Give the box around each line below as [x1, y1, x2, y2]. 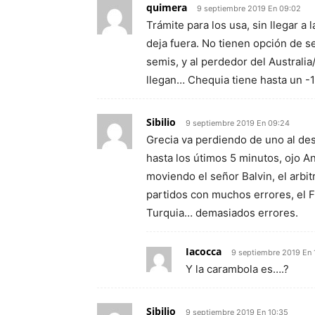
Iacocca [186, 244, 221, 258]
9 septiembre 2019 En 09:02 [197, 3, 301, 13]
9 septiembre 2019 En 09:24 [186, 117, 290, 128]
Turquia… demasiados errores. [146, 205, 298, 219]
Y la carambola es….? [186, 262, 289, 276]
